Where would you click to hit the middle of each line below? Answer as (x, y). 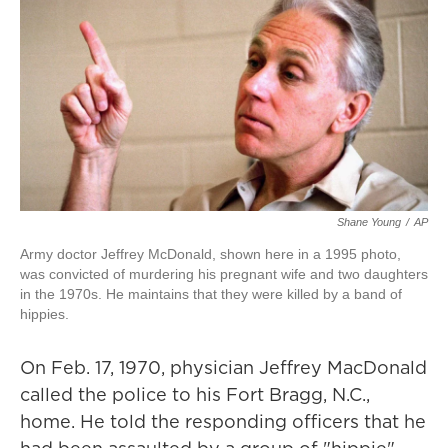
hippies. (44, 314)
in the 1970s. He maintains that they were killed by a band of (211, 294)
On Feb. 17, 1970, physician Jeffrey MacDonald (223, 368)
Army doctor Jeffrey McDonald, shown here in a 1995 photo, (210, 254)
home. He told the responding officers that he (223, 422)
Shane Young (369, 222)
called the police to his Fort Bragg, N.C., (195, 395)
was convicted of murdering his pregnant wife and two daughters (224, 274)
